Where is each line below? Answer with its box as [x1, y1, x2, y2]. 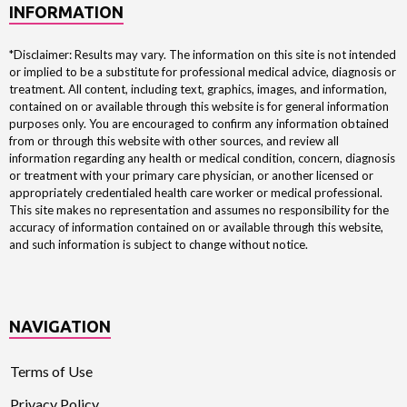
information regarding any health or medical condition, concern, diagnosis [9, 150, 395, 165]
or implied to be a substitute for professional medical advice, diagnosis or [9, 64, 396, 79]
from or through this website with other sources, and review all [9, 133, 339, 148]
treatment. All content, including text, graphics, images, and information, [9, 81, 387, 96]
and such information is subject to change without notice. [9, 236, 308, 252]
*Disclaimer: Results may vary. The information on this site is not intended [9, 46, 396, 62]
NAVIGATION [9, 317, 111, 336]
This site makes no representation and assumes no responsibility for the [9, 202, 389, 217]
